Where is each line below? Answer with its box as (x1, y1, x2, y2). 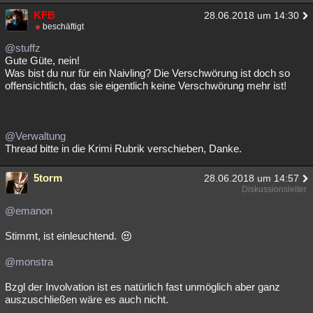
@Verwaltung (5, 130, 66, 142)
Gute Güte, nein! (5, 54, 80, 66)
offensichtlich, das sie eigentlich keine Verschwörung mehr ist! (5, 80, 286, 92)
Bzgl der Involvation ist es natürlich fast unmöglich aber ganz (5, 281, 280, 293)
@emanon (5, 205, 52, 217)
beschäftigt (43, 22, 85, 31)
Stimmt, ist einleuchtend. (5, 230, 119, 242)
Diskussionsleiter (242, 184, 307, 194)
